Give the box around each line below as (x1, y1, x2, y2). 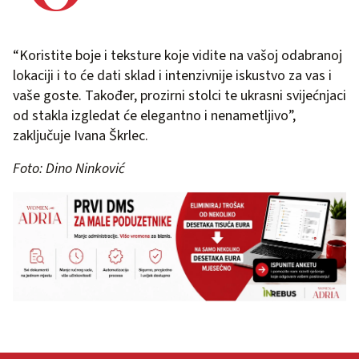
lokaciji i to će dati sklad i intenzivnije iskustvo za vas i (13, 66, 332, 87)
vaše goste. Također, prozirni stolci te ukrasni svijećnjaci (13, 86, 346, 107)
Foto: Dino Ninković (13, 159, 125, 179)
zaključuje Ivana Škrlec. (13, 126, 148, 147)
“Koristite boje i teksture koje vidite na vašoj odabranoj (13, 46, 342, 67)
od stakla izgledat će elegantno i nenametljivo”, (13, 106, 296, 127)
